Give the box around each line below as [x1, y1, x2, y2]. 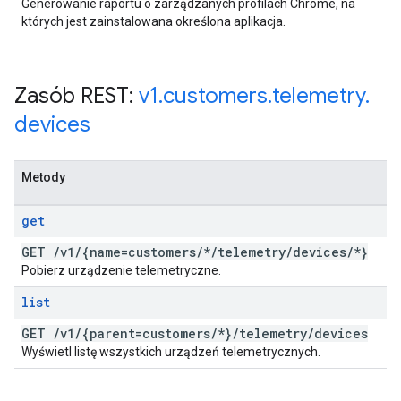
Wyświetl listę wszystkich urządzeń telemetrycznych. [21, 345, 320, 359]
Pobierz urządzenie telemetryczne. [21, 263, 221, 277]
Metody [21, 170, 65, 184]
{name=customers [81, 243, 196, 260]
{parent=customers [81, 325, 210, 342]
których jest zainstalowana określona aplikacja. [21, 14, 286, 29]
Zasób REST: [14, 82, 139, 109]
